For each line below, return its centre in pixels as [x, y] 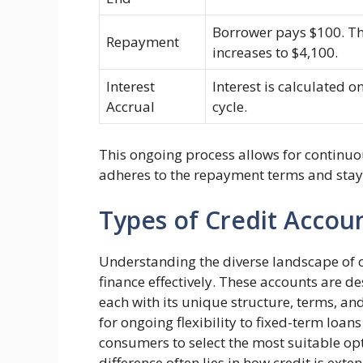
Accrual [130, 106]
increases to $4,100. [275, 52]
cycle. [230, 106]
